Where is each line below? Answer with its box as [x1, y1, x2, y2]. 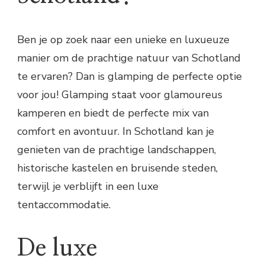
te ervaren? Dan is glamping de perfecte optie [17, 69, 242, 83]
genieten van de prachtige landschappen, [17, 142, 216, 157]
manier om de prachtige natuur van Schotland [17, 50, 241, 65]
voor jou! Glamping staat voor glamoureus [17, 87, 222, 102]
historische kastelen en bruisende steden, [17, 160, 218, 175]
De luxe [17, 236, 97, 260]
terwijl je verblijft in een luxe [17, 179, 159, 193]
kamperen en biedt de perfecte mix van [17, 105, 209, 120]
